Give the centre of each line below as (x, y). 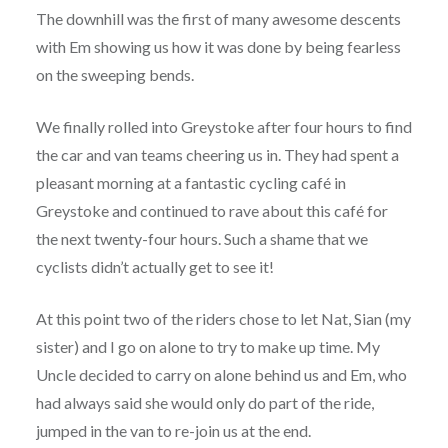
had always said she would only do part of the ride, (204, 403)
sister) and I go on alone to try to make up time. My (207, 347)
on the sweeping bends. (114, 75)
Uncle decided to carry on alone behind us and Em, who (221, 375)
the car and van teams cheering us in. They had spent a (217, 155)
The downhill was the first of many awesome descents (218, 19)
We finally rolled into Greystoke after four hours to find (223, 127)
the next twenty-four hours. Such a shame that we (201, 239)
